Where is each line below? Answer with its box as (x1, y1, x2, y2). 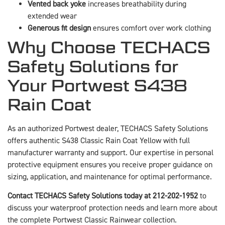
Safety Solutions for (8, 56, 178, 76)
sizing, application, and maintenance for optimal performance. (8, 171, 212, 182)
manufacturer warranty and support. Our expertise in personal (8, 147, 213, 158)
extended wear (28, 11, 77, 21)
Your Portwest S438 (8, 75, 187, 95)
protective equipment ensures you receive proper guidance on (8, 159, 212, 170)
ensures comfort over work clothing (91, 23, 211, 33)
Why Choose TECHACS (8, 37, 210, 57)
